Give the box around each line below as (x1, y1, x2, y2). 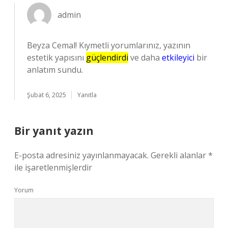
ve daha (128, 52, 162, 63)
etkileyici (162, 52, 194, 63)
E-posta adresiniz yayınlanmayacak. (14, 150, 149, 161)
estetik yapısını (27, 52, 86, 63)
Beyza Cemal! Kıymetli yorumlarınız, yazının (27, 40, 190, 51)
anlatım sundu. (27, 64, 83, 75)
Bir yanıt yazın (14, 124, 94, 138)
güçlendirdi (86, 52, 128, 63)
